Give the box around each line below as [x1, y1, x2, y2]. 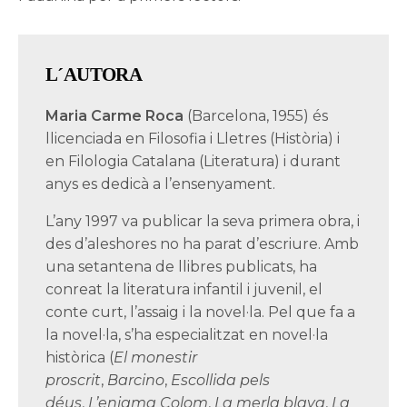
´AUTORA [57, 64, 143, 85]
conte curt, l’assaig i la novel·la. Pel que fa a [45, 303, 356, 322]
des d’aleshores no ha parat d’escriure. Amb [45, 235, 360, 253]
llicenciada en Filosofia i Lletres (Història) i [45, 130, 341, 148]
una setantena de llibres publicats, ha [45, 258, 318, 276]
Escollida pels [171, 372, 271, 390]
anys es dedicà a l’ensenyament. [45, 175, 276, 194]
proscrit [45, 372, 101, 390]
